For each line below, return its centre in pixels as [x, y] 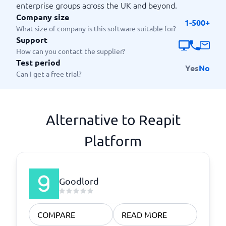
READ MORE [144, 214]
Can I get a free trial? [49, 74]
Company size [43, 17]
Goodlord [79, 181]
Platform [113, 141]
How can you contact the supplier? [71, 51]
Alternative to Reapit [113, 120]
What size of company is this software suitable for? [96, 28]
